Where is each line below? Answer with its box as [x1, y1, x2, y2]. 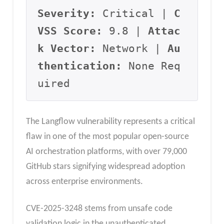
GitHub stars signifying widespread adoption [25, 161, 185, 171]
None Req [122, 59, 181, 72]
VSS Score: [37, 24, 103, 37]
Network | [96, 42, 168, 54]
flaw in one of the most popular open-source [25, 131, 189, 141]
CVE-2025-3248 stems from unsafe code [25, 203, 172, 213]
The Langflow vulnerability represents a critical [25, 116, 195, 126]
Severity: [37, 7, 96, 19]
